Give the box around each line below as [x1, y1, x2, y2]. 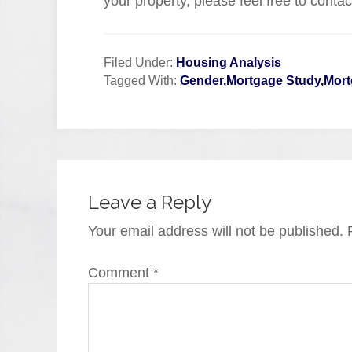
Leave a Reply [88, 191, 211, 214]
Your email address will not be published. [88, 223, 343, 239]
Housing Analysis [176, 56, 281, 69]
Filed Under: [104, 56, 176, 69]
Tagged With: [104, 74, 180, 87]
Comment [88, 265, 153, 280]
